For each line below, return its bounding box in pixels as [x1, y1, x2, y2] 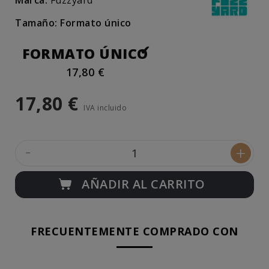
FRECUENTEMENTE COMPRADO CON [31, 224, 238, 239]
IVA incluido [83, 103, 127, 113]
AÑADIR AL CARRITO [82, 176, 205, 192]
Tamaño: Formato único [15, 16, 131, 29]
